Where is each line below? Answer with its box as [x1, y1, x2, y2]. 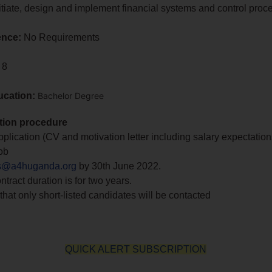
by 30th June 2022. [76, 161, 161, 171]
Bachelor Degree [38, 90, 104, 101]
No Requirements [24, 32, 100, 42]
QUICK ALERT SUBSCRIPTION [65, 244, 207, 254]
